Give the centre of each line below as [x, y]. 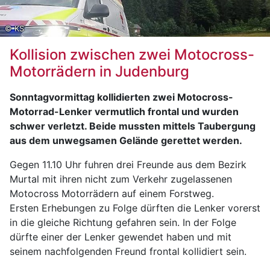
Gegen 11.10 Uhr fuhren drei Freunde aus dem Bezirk [128, 165]
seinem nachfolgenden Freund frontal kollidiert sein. [128, 251]
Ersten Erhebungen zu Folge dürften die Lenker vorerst [135, 208]
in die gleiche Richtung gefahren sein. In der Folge [123, 222]
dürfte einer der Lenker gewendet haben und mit [121, 237]
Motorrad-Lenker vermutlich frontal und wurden [124, 111]
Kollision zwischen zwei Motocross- [132, 55]
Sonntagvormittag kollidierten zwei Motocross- [121, 97]
